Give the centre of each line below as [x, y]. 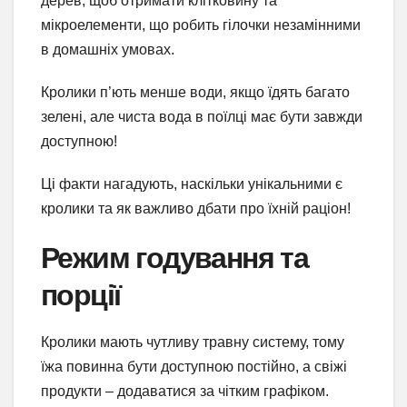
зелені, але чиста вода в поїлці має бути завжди [202, 117]
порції [81, 295]
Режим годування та [175, 258]
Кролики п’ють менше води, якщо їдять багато [195, 93]
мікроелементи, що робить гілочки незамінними [201, 25]
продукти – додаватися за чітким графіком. [185, 392]
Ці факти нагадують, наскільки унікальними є [192, 184]
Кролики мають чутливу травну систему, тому [193, 342]
